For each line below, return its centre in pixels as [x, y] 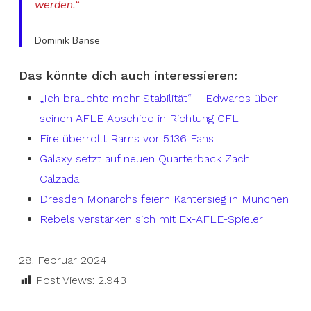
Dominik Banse [68, 41]
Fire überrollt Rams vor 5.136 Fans [126, 138]
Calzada [59, 179]
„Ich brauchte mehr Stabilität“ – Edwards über [158, 98]
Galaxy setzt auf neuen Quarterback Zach [144, 159]
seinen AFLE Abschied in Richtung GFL [139, 118]
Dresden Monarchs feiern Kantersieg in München [164, 199]
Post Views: [65, 280]
